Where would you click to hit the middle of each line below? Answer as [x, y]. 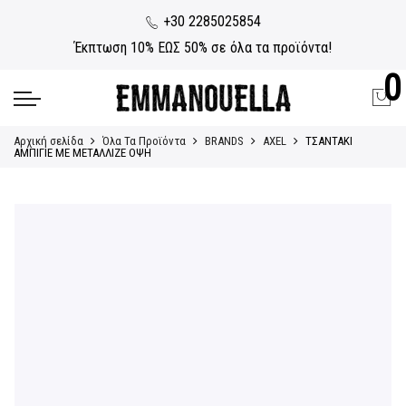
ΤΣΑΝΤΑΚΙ [329, 140]
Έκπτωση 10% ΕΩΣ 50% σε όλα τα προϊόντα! [203, 47]
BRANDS [224, 140]
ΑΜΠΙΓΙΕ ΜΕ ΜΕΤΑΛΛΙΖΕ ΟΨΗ [82, 152]
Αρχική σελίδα [48, 140]
